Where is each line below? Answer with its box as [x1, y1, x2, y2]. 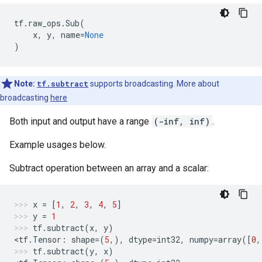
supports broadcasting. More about [88, 79, 219, 88]
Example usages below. [9, 139, 106, 150]
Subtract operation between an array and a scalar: [9, 163, 209, 174]
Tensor [33, 234, 61, 245]
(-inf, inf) [154, 116, 210, 127]
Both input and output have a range [9, 116, 151, 127]
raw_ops [28, 18, 61, 29]
